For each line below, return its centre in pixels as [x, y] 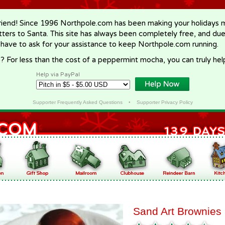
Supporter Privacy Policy [164, 102]
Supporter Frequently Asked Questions [77, 102]
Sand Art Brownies [177, 211]
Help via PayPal [58, 75]
